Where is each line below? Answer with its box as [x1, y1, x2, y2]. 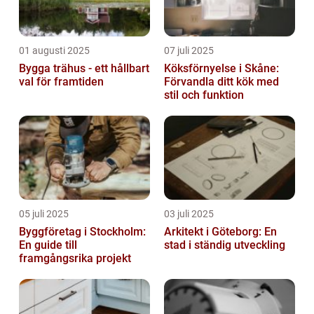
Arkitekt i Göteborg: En [164, 225, 277, 238]
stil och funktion [164, 88, 244, 102]
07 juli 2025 [164, 45, 214, 56]
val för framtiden [19, 75, 104, 88]
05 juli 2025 [19, 208, 69, 219]
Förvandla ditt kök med [164, 75, 279, 88]
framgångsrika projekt [19, 252, 131, 265]
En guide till [19, 238, 77, 252]
